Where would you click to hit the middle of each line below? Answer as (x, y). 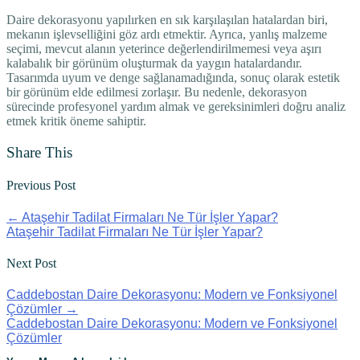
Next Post (31, 263)
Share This (39, 153)
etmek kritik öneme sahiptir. (76, 121)
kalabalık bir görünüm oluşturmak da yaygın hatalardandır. (154, 63)
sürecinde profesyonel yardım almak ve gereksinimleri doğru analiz (176, 107)
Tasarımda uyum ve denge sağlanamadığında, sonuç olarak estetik (173, 78)
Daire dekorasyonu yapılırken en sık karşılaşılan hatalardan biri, (167, 20)
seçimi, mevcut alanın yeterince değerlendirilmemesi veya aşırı (164, 49)
